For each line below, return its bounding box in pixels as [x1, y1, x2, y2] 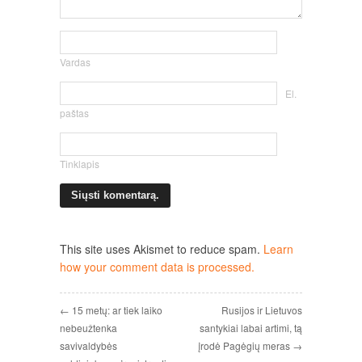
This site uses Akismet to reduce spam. [60, 241, 263, 257]
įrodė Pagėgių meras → [198, 339, 302, 352]
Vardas [60, 55, 90, 69]
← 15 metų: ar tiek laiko [60, 303, 162, 317]
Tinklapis [60, 157, 99, 170]
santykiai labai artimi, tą [200, 321, 302, 335]
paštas [60, 106, 89, 120]
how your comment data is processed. [60, 259, 255, 275]
